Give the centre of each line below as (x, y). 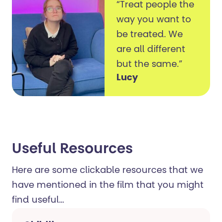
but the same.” (150, 65)
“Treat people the (156, 6)
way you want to (154, 21)
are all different (151, 50)
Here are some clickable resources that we (108, 171)
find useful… (38, 201)
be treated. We (150, 35)
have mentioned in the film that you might (108, 186)
